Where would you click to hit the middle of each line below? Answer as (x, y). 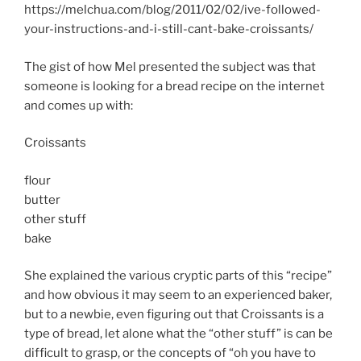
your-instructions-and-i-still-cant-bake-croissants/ (169, 29)
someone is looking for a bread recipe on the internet (174, 86)
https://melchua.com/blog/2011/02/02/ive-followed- (172, 10)
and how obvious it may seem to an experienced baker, (178, 295)
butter (42, 199)
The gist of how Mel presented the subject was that (170, 66)
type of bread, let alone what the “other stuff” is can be (178, 334)
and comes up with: (79, 105)
